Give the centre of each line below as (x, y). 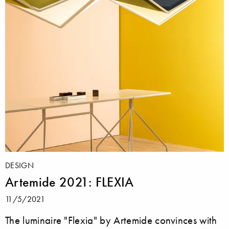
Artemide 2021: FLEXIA (70, 182)
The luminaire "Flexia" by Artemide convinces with (111, 220)
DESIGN (19, 165)
